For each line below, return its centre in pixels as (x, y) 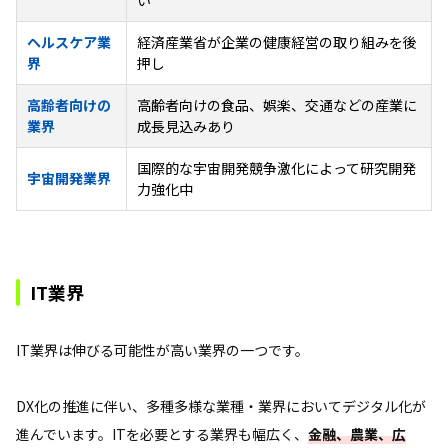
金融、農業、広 (357, 433)
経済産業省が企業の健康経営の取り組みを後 (277, 41)
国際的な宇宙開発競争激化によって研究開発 (276, 167)
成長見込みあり (186, 125)
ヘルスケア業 (69, 41)
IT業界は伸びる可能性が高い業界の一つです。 (162, 349)
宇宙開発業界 (69, 177)
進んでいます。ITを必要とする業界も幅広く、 (162, 433)
